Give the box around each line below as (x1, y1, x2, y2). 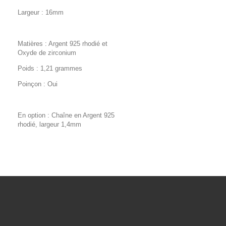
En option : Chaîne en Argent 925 (18, 111, 115, 119)
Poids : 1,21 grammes (18, 65, 82, 72)
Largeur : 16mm (18, 9, 64, 16)
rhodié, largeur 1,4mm (18, 121, 81, 128)
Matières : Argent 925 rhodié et (18, 40, 107, 47)
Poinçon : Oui (18, 80, 58, 88)
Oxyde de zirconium (18, 49, 76, 56)
